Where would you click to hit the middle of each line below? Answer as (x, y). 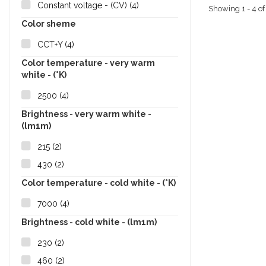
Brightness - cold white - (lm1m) (89, 222)
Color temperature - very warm (88, 63)
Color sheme (49, 24)
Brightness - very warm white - (86, 114)
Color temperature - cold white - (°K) (99, 183)
